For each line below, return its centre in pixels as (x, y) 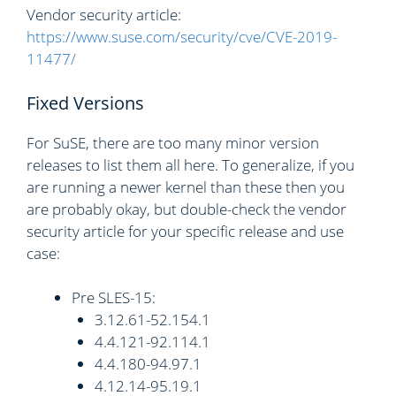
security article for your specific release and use (185, 231)
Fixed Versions (85, 103)
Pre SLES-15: (114, 297)
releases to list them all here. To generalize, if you (190, 164)
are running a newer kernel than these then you (186, 187)
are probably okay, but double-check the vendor (187, 209)
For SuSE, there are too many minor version (173, 142)
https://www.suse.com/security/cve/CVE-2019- (182, 37)
